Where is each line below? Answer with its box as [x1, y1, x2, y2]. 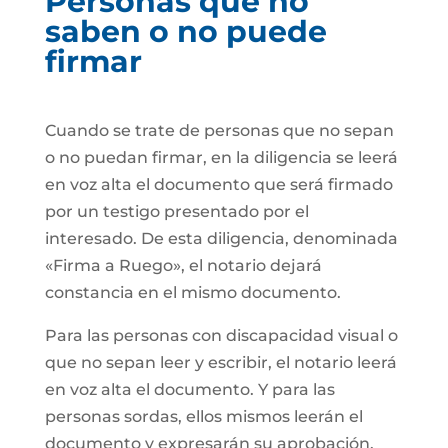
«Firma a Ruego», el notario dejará [44, 256, 322, 275]
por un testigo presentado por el [44, 202, 309, 221]
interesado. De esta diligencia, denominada [44, 229, 398, 248]
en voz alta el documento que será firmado [44, 175, 393, 194]
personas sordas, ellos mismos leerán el [44, 407, 363, 426]
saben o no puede [44, 13, 327, 50]
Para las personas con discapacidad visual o [44, 326, 398, 345]
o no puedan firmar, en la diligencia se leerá [44, 148, 398, 167]
